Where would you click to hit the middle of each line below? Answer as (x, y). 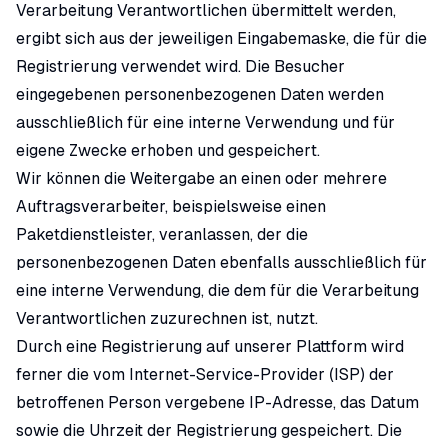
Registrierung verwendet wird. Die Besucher (180, 66)
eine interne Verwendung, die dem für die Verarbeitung (217, 290)
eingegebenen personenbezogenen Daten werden (200, 94)
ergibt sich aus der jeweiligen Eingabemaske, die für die (221, 38)
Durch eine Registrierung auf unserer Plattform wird (210, 346)
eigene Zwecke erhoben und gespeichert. (168, 150)
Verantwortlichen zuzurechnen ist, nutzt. (167, 318)
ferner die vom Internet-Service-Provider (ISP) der (205, 374)
